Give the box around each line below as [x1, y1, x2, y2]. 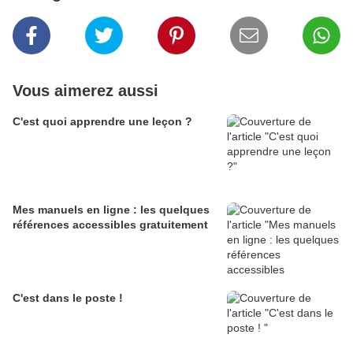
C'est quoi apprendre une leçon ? [13, 114, 192, 128]
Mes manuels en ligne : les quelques [13, 203, 210, 216]
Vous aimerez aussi [13, 81, 158, 99]
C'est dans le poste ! [13, 291, 123, 304]
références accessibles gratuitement [13, 217, 208, 231]
